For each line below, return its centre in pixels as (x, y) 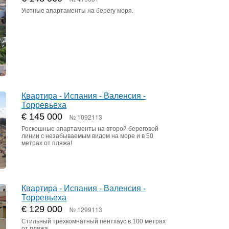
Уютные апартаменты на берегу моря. (78, 10)
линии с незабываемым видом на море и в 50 (88, 136)
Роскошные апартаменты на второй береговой (90, 129)
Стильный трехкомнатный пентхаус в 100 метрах (94, 221)
